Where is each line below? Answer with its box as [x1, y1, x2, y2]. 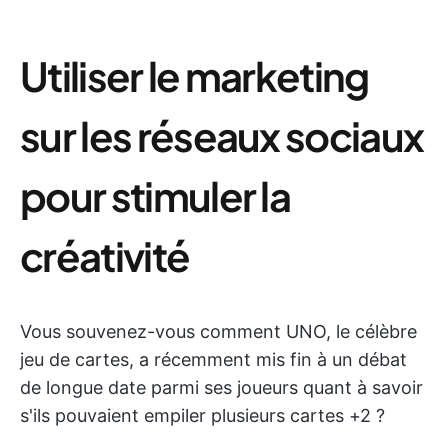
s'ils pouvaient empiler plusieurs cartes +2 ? [20, 405, 385, 426]
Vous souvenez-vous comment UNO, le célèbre [20, 321, 417, 342]
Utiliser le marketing [20, 50, 369, 101]
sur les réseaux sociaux [20, 110, 424, 161]
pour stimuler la [20, 170, 291, 221]
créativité [20, 230, 190, 281]
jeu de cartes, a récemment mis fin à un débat [20, 349, 407, 370]
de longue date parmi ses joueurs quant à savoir [20, 377, 423, 398]
